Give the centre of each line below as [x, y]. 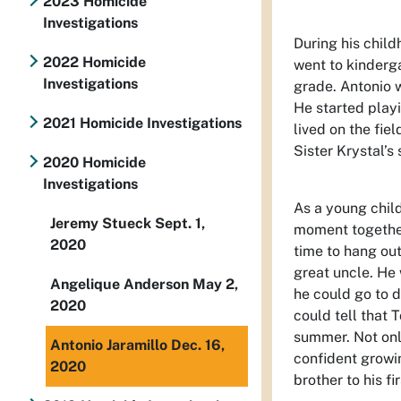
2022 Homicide [94, 62]
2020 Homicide [94, 162]
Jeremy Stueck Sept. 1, [128, 223]
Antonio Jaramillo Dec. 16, [137, 345]
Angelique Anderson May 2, [144, 284]
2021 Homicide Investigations [142, 123]
